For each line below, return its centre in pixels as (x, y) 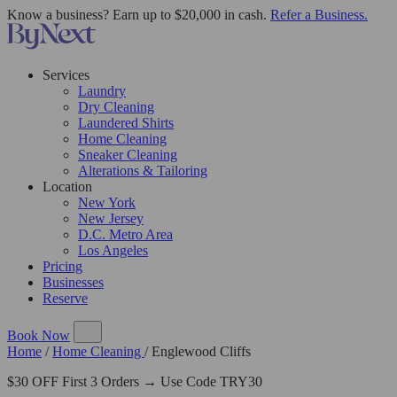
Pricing (62, 266)
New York (107, 202)
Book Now (39, 335)
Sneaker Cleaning (128, 155)
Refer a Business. (319, 15)
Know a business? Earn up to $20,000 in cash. (139, 15)
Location (67, 187)
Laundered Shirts (126, 123)
